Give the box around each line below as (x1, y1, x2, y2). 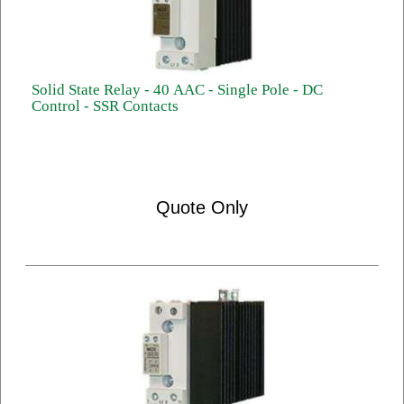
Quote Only (156, 197, 248, 217)
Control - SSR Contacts (32, 97, 179, 115)
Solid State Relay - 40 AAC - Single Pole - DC (32, 81, 323, 98)
